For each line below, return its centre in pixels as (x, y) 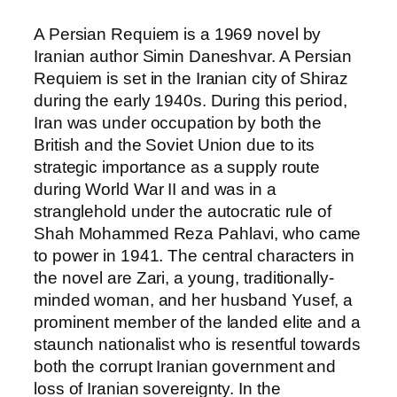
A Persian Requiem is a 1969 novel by (178, 35)
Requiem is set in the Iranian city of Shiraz (191, 79)
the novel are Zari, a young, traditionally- (184, 278)
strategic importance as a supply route (177, 167)
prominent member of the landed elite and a (197, 323)
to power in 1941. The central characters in (194, 256)
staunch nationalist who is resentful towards (197, 345)
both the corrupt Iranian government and (185, 367)
